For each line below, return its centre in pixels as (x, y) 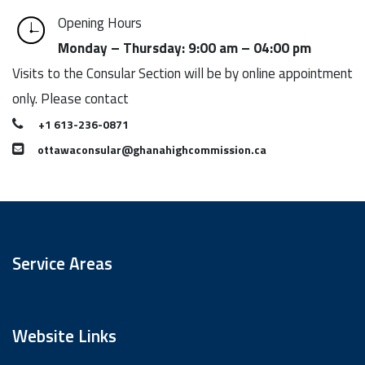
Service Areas (62, 263)
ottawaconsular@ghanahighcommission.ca (152, 149)
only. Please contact (70, 98)
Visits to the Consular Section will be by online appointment (182, 73)
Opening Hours (100, 22)
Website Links (64, 335)
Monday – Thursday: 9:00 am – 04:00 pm (185, 48)
